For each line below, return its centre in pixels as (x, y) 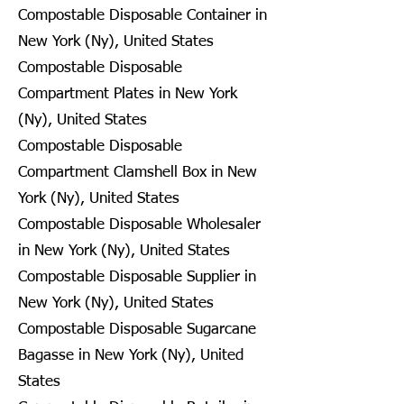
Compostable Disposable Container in (142, 15)
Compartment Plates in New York (128, 94)
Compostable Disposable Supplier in (137, 277)
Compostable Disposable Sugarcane (137, 329)
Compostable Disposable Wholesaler (139, 225)
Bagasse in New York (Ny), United (131, 355)
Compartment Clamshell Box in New (138, 172)
